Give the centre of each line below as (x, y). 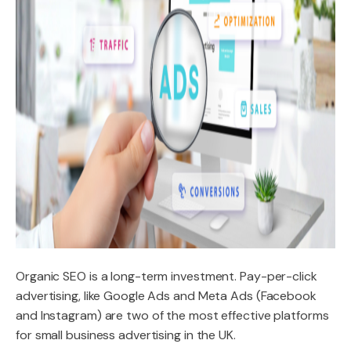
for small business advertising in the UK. (126, 335)
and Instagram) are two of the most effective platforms (172, 315)
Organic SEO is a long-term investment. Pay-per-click (166, 276)
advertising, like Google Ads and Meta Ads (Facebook (166, 296)
